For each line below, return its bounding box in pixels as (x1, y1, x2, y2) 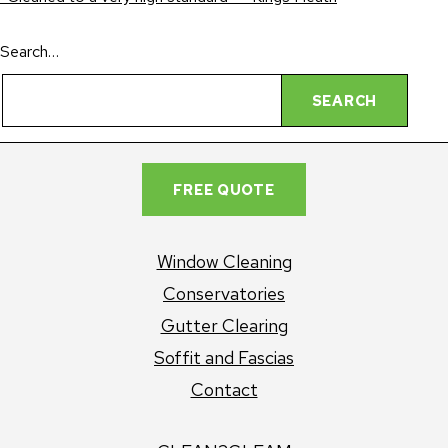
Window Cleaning (156, 249, 292, 273)
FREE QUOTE (173, 179, 275, 199)
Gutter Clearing (160, 313, 288, 337)
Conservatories (163, 281, 285, 305)
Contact (190, 377, 258, 401)
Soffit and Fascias (154, 345, 294, 369)
